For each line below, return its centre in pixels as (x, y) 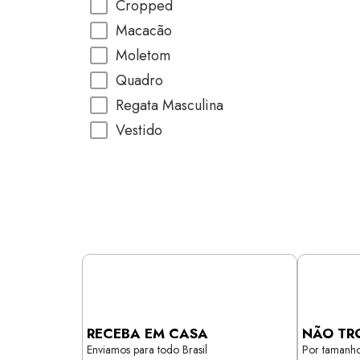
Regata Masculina (170, 105)
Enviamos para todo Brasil (147, 350)
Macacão (144, 31)
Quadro (139, 80)
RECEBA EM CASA (147, 333)
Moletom (143, 55)
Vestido (139, 130)
